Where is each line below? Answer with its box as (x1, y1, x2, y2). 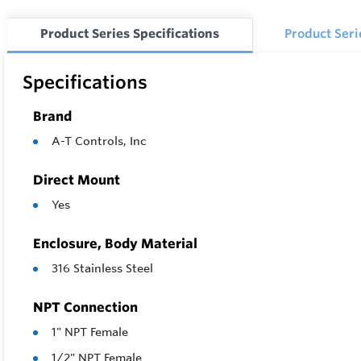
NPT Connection (33, 299, 138, 316)
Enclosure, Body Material (33, 235, 197, 252)
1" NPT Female (52, 325, 128, 340)
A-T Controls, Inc (52, 134, 147, 149)
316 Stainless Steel (52, 261, 153, 276)
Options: (302, 35, 356, 51)
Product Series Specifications (39, 26, 219, 42)
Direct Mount (33, 172, 120, 189)
